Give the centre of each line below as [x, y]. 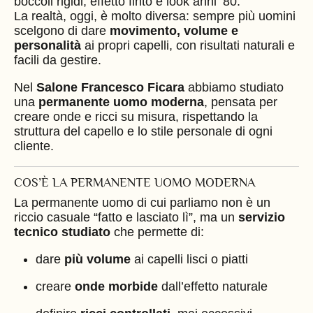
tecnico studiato [62, 232]
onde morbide [116, 286]
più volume [97, 259]
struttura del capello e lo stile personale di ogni [143, 131]
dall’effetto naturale [212, 286]
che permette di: [157, 232]
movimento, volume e [174, 30]
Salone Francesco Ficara [110, 87]
